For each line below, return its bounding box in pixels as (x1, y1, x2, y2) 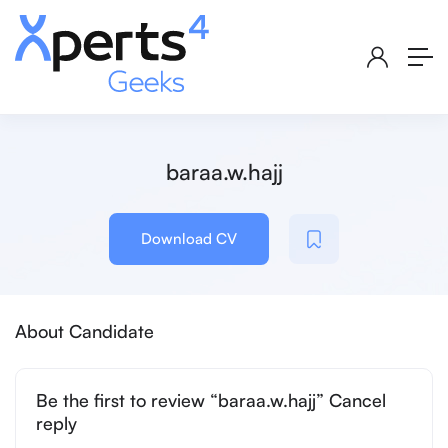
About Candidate (15, 320, 154, 343)
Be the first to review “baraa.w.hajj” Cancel (36, 389, 386, 412)
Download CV (141, 229, 237, 249)
